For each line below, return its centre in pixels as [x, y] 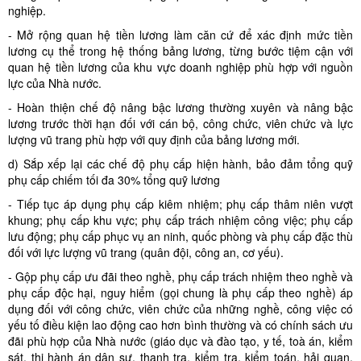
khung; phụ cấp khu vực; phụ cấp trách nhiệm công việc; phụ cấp [180, 220]
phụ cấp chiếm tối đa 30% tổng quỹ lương [114, 180]
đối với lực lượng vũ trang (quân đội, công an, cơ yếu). [146, 252]
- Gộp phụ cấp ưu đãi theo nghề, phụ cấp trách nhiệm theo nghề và [180, 276]
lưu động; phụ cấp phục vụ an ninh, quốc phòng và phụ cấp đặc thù [180, 236]
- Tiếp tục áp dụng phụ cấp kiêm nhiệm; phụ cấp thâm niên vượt [180, 204]
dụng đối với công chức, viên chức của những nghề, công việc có [180, 309]
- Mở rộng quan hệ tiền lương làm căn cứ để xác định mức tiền [180, 35]
